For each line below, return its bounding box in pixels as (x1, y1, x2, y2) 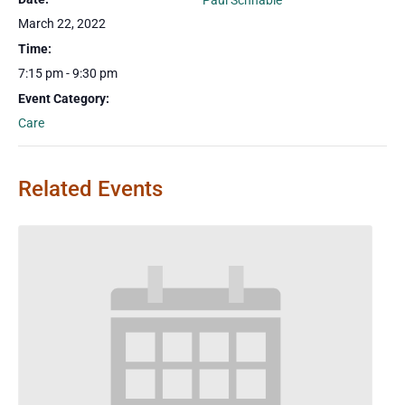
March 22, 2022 (18, 16, 106, 31)
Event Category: (18, 91, 109, 106)
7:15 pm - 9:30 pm (18, 66, 118, 80)
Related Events (18, 176, 163, 202)
